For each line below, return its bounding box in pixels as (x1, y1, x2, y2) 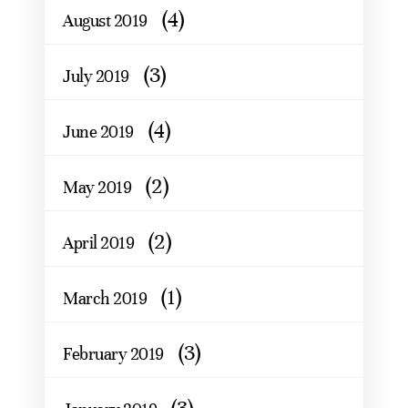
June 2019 (63, 120, 134, 142)
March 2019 (63, 287, 147, 309)
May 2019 (63, 176, 131, 198)
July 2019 (63, 65, 129, 87)
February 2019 (63, 342, 164, 364)
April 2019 (63, 231, 134, 253)
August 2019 (63, 9, 148, 31)
